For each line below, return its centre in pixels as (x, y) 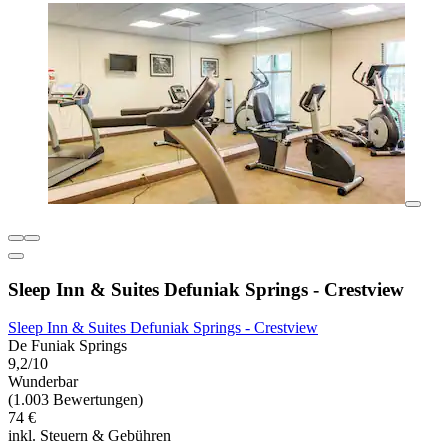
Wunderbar (43, 382)
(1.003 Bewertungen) (75, 400)
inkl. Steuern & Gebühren (89, 436)
